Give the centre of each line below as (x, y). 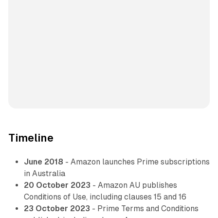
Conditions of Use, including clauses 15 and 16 (105, 197)
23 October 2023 (57, 209)
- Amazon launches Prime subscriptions (136, 162)
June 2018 (43, 162)
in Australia (44, 174)
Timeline (31, 138)
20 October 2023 (57, 185)
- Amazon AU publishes (134, 185)
